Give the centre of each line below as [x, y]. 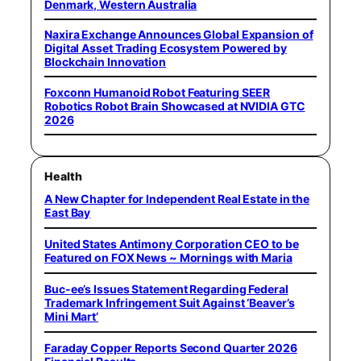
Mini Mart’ [72, 317]
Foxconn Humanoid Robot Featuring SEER [158, 92]
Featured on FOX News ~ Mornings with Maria [168, 258]
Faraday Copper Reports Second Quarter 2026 [171, 348]
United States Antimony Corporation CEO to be [172, 244]
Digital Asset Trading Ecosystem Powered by [166, 48]
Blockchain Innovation [105, 62]
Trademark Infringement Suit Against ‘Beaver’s [170, 303]
